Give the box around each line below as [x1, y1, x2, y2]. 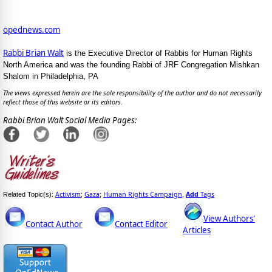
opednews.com [3, 24, 60, 36]
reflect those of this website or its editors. [3, 98, 123, 107]
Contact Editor [115, 218, 168, 229]
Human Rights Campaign [103, 189, 182, 199]
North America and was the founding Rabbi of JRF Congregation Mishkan [3, 60, 259, 70]
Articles [183, 224, 211, 236]
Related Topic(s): [3, 190, 55, 198]
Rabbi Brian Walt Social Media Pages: [3, 115, 137, 126]
